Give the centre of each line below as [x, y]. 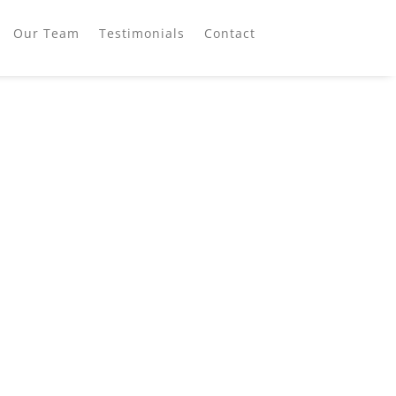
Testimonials [142, 33]
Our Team [47, 33]
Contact [230, 33]
